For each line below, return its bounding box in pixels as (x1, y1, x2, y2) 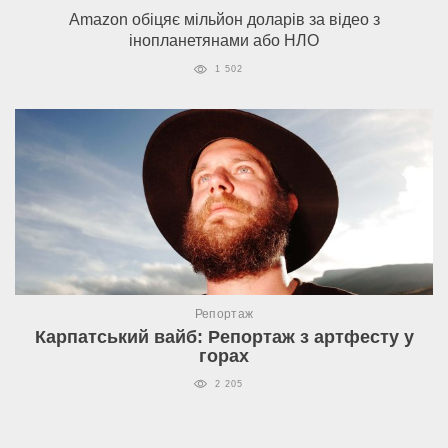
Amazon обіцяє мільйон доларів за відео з (68, 11, 380, 29)
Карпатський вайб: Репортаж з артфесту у (34, 326, 414, 347)
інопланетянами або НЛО (129, 32, 319, 50)
